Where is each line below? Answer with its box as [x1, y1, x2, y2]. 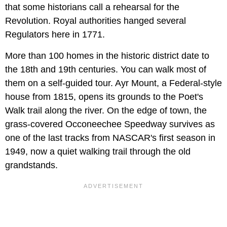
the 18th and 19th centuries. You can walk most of [5, 64, 206, 75]
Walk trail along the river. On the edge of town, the [5, 105, 207, 116]
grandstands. [5, 160, 58, 171]
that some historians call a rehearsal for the [5, 2, 179, 13]
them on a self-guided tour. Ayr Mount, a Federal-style [5, 78, 222, 89]
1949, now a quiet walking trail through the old [5, 146, 191, 157]
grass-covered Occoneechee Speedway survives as [5, 119, 215, 130]
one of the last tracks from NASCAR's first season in [5, 133, 215, 143]
